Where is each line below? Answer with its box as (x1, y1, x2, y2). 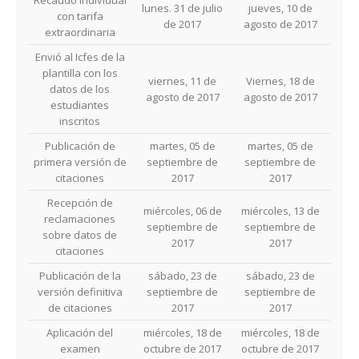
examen (59, 341, 100, 356)
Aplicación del (46, 325, 113, 340)
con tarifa (56, 9, 103, 23)
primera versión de (33, 155, 127, 169)
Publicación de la (38, 268, 121, 283)
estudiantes (50, 98, 109, 112)
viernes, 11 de (148, 74, 216, 88)
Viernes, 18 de (245, 74, 315, 88)
